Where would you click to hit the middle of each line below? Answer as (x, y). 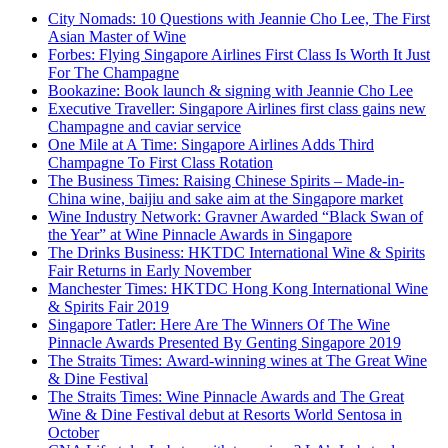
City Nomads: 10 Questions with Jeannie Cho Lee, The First (239, 19)
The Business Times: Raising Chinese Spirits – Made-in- (226, 181)
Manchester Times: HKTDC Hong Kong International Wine (238, 289)
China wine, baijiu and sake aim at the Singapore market (225, 199)
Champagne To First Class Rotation (160, 163)
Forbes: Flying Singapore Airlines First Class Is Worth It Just (239, 55)
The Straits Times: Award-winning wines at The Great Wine (237, 361)
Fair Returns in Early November (149, 271)
